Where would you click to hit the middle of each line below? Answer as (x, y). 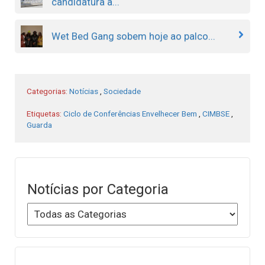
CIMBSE (216, 113)
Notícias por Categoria (98, 190)
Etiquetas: (45, 113)
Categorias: (48, 91)
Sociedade (122, 91)
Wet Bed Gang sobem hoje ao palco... (133, 36)
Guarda (39, 125)
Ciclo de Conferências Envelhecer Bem (130, 113)
